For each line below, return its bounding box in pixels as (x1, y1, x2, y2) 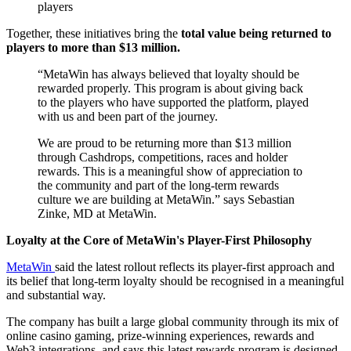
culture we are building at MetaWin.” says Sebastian (38, 193, 295, 207)
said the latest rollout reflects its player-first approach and (55, 260, 335, 274)
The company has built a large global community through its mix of (6, 315, 338, 329)
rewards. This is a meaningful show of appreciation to (38, 165, 302, 179)
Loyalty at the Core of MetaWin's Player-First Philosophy (6, 233, 312, 248)
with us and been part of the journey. (38, 110, 218, 124)
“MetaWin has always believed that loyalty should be (38, 67, 299, 81)
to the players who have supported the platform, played (38, 96, 309, 110)
